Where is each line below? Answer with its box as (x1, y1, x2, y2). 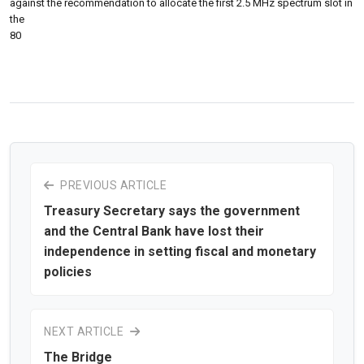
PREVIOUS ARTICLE (57, 178, 167, 192)
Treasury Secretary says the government (44, 202, 300, 219)
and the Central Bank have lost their (44, 223, 264, 239)
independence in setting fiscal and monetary (44, 243, 316, 259)
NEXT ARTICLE (44, 324, 127, 338)
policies (44, 263, 92, 279)
